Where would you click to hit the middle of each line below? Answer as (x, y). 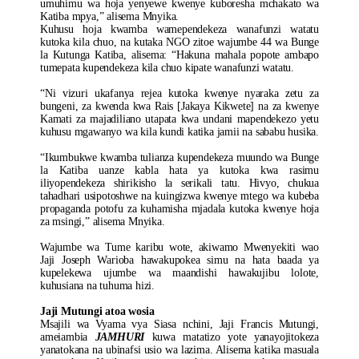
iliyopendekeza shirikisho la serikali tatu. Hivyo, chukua (179, 183)
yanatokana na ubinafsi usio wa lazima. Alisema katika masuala (179, 350)
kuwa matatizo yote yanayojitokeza (232, 337)
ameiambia (68, 337)
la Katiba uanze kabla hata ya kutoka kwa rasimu (179, 170)
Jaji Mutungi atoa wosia (97, 311)
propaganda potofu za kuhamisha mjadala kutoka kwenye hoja (179, 209)
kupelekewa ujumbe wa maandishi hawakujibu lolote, (179, 273)
